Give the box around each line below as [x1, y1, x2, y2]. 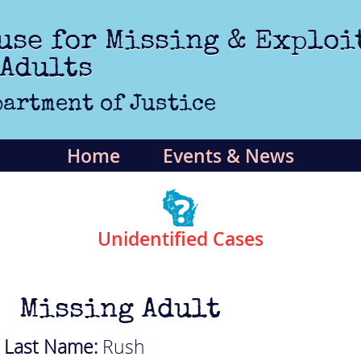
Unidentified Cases [98, 226, 263, 252]
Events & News [162, 143, 294, 169]
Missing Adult [19, 290, 221, 327]
